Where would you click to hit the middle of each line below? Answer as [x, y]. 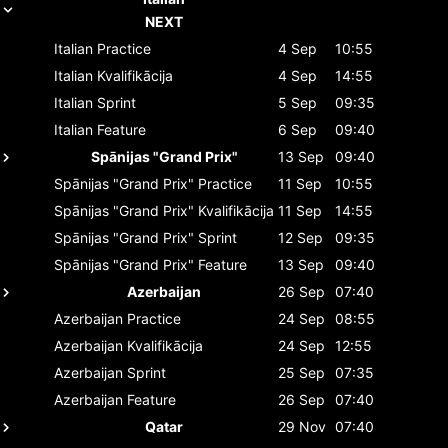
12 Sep [300, 237]
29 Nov [302, 426]
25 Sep [301, 372]
